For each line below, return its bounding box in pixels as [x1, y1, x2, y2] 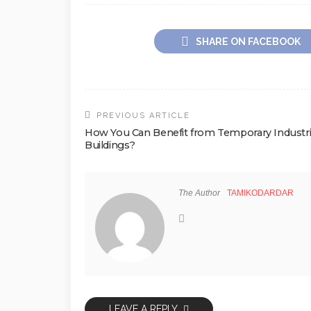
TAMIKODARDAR [227, 188, 294, 199]
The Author [178, 188, 220, 199]
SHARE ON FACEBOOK [196, 36, 301, 48]
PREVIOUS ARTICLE [96, 111, 190, 121]
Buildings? [85, 139, 136, 152]
